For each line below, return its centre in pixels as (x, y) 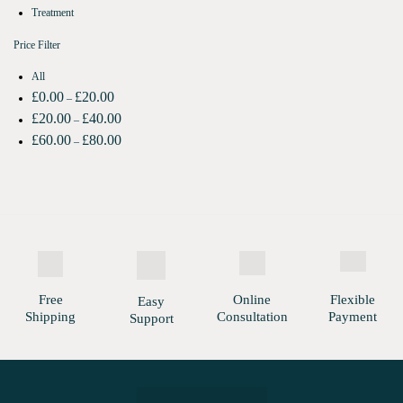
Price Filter (37, 45)
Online (252, 299)
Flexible (353, 299)
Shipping (50, 316)
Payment (353, 316)
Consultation (252, 316)
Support (151, 318)
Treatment (53, 12)
